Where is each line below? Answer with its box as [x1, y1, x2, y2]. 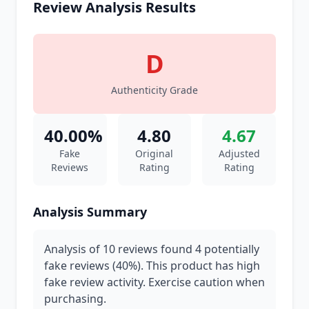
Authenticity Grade [111, 83, 198, 97]
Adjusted [218, 147, 260, 160]
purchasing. [44, 291, 106, 306]
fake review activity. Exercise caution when [44, 275, 265, 290]
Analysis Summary [33, 203, 147, 220]
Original [135, 147, 174, 160]
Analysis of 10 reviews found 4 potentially [44, 241, 259, 257]
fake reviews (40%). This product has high [44, 258, 260, 273]
